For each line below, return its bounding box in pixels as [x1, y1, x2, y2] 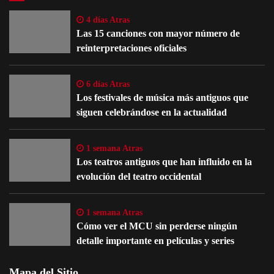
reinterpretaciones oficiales [76, 42, 187, 53]
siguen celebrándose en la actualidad [76, 106, 227, 117]
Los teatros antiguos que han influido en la [76, 156, 252, 167]
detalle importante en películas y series [76, 235, 234, 246]
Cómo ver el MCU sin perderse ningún [76, 220, 237, 231]
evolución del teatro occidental [76, 171, 201, 182]
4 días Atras [84, 15, 130, 24]
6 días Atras [84, 79, 130, 89]
